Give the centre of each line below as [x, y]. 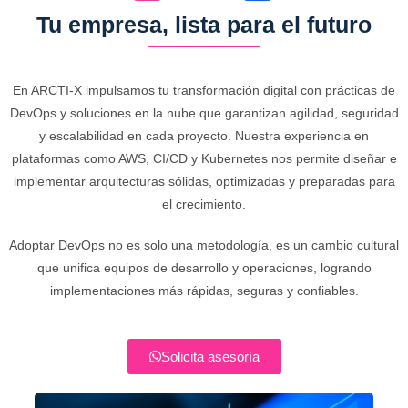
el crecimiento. [204, 204]
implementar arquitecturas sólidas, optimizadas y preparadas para [204, 182]
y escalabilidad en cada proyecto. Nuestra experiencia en [204, 136]
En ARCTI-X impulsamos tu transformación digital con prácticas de [204, 91]
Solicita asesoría [210, 357]
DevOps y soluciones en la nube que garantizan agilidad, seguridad [204, 113]
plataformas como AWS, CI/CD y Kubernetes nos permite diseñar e [204, 159]
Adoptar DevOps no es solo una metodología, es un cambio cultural [204, 245]
